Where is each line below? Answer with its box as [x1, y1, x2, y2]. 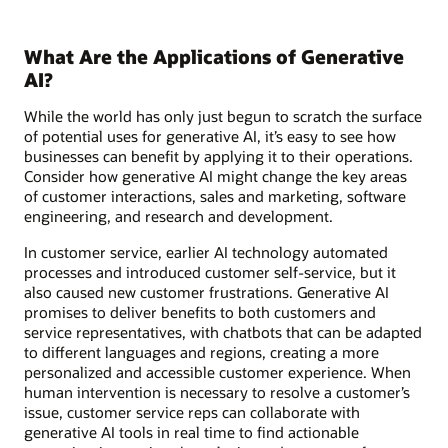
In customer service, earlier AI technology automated [24, 241, 388, 262]
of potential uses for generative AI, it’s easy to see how [24, 125, 396, 146]
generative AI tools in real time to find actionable [24, 421, 359, 442]
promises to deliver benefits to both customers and [24, 301, 376, 322]
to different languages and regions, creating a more [24, 341, 379, 362]
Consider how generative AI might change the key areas [24, 165, 407, 186]
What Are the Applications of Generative [24, 44, 404, 70]
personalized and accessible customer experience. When [24, 361, 411, 382]
